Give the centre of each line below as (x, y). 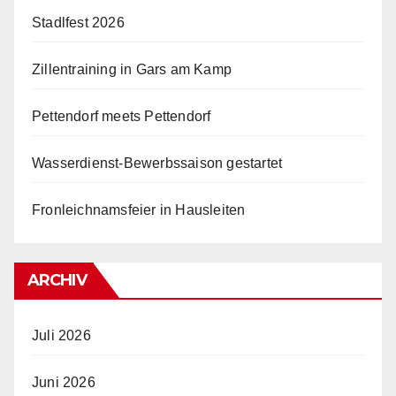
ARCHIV (57, 280)
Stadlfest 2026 (78, 22)
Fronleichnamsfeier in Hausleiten (139, 209)
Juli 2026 (61, 335)
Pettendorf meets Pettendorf (122, 116)
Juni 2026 (64, 382)
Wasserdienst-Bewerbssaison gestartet (157, 163)
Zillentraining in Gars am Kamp (132, 69)
